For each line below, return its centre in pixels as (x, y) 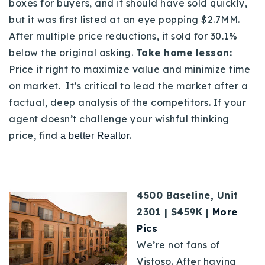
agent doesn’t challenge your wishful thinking (119, 119)
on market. (37, 85)
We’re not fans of (178, 245)
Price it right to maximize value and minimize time (130, 69)
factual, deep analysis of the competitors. (111, 102)
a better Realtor (95, 135)
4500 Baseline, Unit (188, 195)
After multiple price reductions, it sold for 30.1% (123, 36)
